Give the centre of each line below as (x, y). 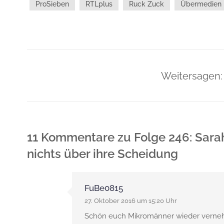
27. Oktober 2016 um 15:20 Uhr (130, 201)
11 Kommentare (70, 137)
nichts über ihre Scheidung (102, 154)
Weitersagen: (192, 76)
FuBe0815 (103, 188)
